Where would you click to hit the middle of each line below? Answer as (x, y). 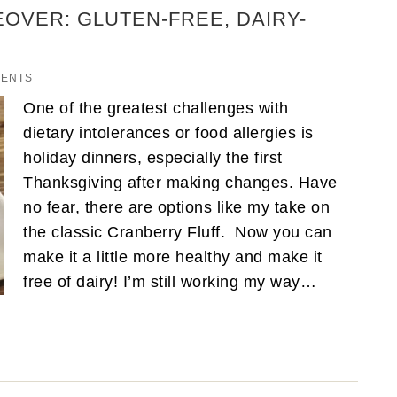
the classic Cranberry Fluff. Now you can (178, 232)
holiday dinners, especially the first (153, 157)
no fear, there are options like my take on (176, 207)
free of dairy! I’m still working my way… (172, 281)
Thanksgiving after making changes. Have (180, 182)
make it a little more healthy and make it (173, 257)
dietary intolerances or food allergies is (168, 132)
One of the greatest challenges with (156, 108)
